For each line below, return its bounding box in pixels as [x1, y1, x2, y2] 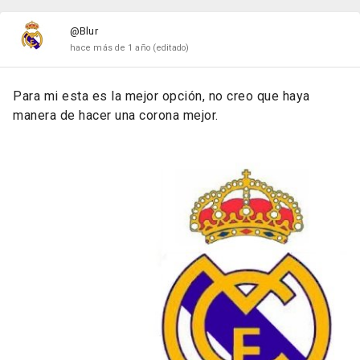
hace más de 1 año [70, 43, 151, 54]
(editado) [153, 43, 190, 54]
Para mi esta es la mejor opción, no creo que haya [13, 88, 310, 104]
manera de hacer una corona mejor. [13, 108, 219, 124]
